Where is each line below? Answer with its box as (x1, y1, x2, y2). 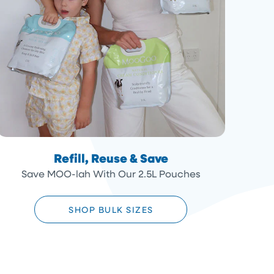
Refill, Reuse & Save (53, 149, 168, 167)
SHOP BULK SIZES (68, 204, 154, 216)
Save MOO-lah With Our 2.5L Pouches (21, 167, 201, 180)
